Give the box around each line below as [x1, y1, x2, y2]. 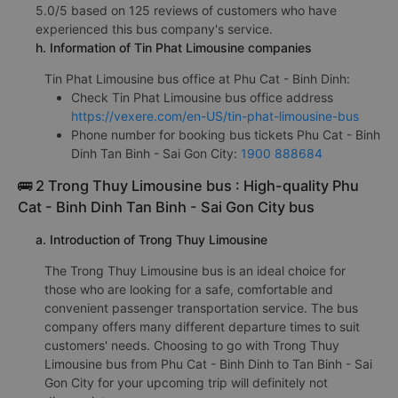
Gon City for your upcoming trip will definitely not [44, 374, 328, 390]
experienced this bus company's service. [36, 20, 273, 36]
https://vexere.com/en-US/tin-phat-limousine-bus [71, 107, 359, 123]
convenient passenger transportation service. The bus [44, 299, 358, 315]
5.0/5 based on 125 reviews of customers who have [36, 2, 337, 18]
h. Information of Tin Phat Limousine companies [36, 39, 312, 55]
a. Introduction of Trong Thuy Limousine [36, 231, 267, 247]
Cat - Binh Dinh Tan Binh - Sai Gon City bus [18, 197, 314, 216]
